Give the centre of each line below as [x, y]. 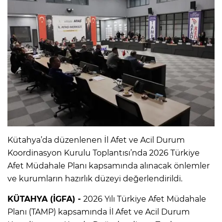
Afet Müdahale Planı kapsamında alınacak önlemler [109, 166]
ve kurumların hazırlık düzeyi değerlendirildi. [95, 178]
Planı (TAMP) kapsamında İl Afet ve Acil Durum [99, 212]
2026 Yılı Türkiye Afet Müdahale [145, 199]
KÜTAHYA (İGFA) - [45, 199]
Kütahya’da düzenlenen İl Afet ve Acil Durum [96, 140]
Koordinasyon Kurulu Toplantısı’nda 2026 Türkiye [104, 153]
